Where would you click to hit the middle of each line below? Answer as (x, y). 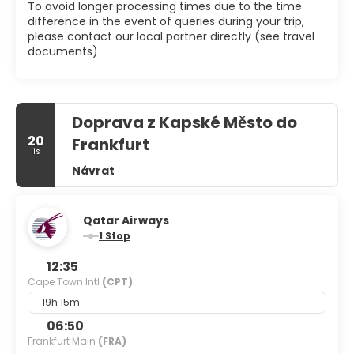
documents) (63, 51)
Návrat (93, 170)
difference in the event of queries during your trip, (166, 21)
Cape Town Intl (65, 281)
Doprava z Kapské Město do (185, 122)
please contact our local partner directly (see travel (171, 36)
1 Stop (118, 235)
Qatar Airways (126, 220)
